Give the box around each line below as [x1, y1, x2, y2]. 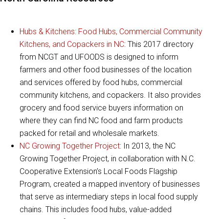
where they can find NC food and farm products [20, 116, 183, 126]
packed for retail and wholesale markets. [20, 129, 159, 138]
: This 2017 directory [124, 40, 194, 49]
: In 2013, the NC [120, 141, 175, 151]
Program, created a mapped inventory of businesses [20, 179, 200, 189]
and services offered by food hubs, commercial [20, 78, 182, 88]
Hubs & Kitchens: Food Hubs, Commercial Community [20, 27, 202, 37]
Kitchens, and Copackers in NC [20, 40, 124, 49]
